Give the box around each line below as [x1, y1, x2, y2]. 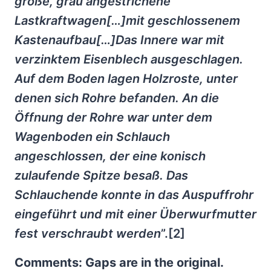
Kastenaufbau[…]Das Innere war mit [15, 33, 224, 47]
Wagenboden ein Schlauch [15, 129, 170, 144]
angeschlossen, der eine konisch [15, 149, 206, 163]
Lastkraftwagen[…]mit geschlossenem [15, 13, 240, 28]
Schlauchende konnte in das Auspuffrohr [15, 188, 253, 202]
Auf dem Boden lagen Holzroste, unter [15, 71, 238, 86]
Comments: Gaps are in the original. [15, 255, 223, 270]
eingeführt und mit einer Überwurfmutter [15, 207, 256, 221]
